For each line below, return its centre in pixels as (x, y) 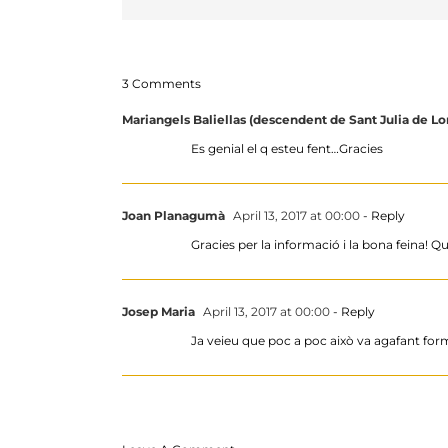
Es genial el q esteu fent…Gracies (287, 149)
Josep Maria (158, 312)
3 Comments (161, 84)
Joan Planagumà (173, 216)
